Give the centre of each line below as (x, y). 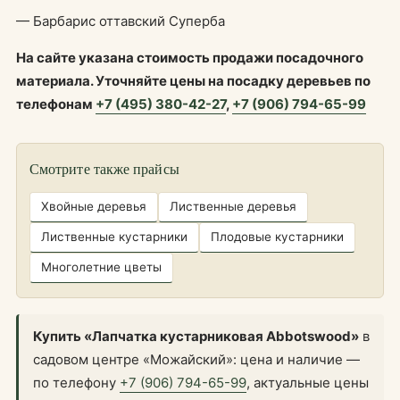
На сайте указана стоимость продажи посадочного (190, 57)
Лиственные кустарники (114, 236)
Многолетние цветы (101, 267)
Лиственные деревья (233, 206)
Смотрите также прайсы (104, 168)
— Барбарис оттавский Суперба (121, 21)
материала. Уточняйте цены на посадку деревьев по (193, 80)
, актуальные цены (308, 382)
